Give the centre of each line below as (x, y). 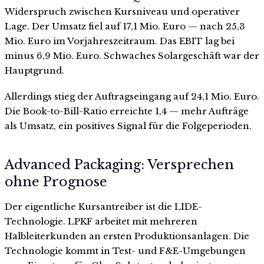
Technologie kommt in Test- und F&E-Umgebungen (125, 250)
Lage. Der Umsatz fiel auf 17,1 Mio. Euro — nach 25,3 (125, 27)
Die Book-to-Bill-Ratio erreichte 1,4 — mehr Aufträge (127, 111)
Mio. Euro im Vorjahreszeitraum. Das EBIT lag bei (120, 41)
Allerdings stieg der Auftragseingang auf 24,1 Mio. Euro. (132, 97)
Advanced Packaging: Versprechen (119, 164)
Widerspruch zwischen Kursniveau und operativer (122, 12)
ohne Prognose (56, 181)
